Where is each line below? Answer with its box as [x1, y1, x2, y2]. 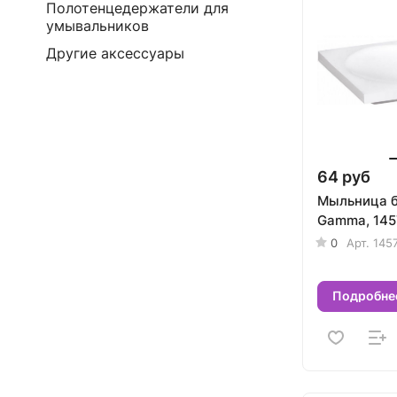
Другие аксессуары [46, 44, 184, 62]
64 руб [317, 167, 370, 186]
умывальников [46, 17, 149, 35]
